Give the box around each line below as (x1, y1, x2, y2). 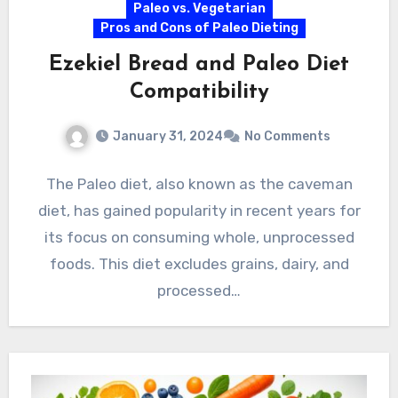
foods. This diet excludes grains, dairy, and (49, 254, 349, 273)
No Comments (243, 128, 330, 144)
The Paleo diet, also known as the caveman (45, 174, 353, 193)
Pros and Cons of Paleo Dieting (99, 20, 298, 36)
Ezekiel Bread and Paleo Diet (49, 53, 349, 76)
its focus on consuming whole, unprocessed (44, 227, 354, 246)
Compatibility (129, 81, 269, 103)
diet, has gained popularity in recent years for (37, 201, 361, 219)
